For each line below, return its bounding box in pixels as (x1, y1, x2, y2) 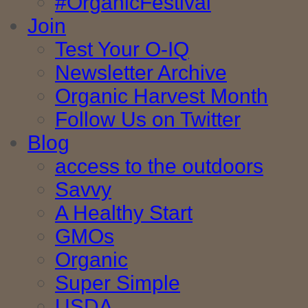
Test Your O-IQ (55, 38, 189, 61)
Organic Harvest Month (55, 85, 268, 108)
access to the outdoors (55, 155, 263, 178)
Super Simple (55, 272, 180, 295)
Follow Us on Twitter (55, 108, 241, 131)
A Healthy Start (55, 201, 192, 225)
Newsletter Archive (55, 61, 227, 85)
